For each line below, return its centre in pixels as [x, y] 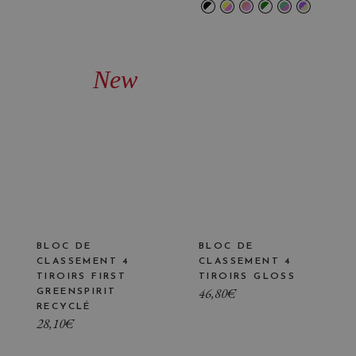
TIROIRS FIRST [82, 277]
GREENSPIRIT [77, 292]
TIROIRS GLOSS [248, 277]
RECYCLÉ [64, 307]
